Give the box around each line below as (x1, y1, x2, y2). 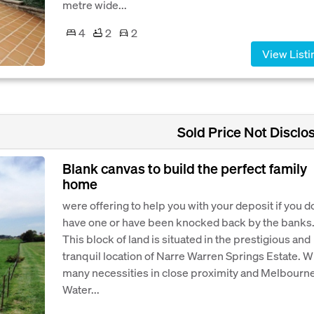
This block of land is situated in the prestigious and (62, 231, 310, 246)
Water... (62, 281, 100, 296)
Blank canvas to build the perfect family (62, 158, 307, 177)
